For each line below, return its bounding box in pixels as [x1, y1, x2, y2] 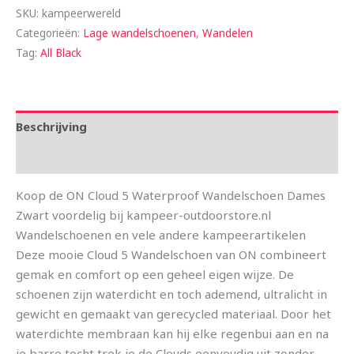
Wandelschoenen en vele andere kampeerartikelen [16, 227, 306, 243]
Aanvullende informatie [16, 149, 155, 166]
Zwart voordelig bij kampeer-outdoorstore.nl [16, 207, 271, 224]
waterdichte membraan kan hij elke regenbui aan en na [16, 326, 329, 342]
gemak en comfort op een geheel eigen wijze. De [16, 266, 294, 283]
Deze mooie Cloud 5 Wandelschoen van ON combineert [16, 247, 326, 263]
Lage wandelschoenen [83, 26, 196, 41]
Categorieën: [16, 26, 83, 41]
